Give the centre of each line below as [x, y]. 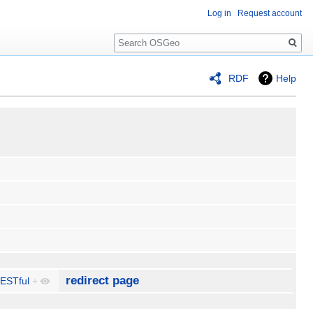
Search [137, 35]
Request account [270, 13]
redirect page [103, 281]
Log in [219, 13]
